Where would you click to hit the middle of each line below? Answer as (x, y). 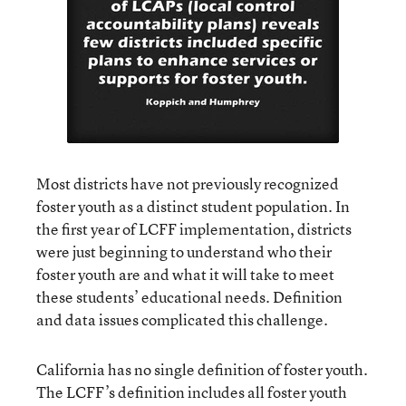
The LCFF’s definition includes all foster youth (192, 392)
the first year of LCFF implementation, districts (194, 229)
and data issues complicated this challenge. (182, 319)
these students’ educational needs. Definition (189, 297)
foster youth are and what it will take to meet (185, 274)
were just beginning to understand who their (184, 251)
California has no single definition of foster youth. (202, 369)
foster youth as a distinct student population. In (193, 206)
